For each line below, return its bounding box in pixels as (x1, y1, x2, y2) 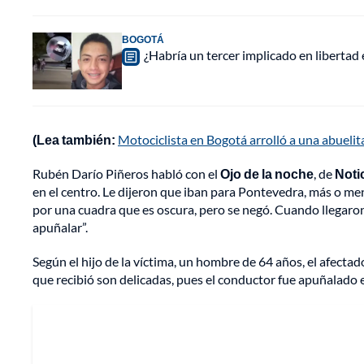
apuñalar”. (32, 219, 88, 236)
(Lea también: (32, 132, 118, 148)
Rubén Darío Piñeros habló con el (32, 166, 220, 182)
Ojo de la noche (220, 166, 314, 182)
